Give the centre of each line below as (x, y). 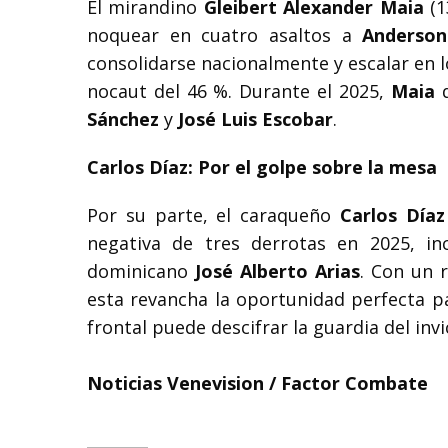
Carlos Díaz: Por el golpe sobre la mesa (262, 166)
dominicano (141, 270)
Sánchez (123, 118)
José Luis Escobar (253, 118)
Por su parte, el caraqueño (213, 214)
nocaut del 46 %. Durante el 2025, (239, 90)
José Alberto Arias (277, 270)
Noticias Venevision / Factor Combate (257, 382)
